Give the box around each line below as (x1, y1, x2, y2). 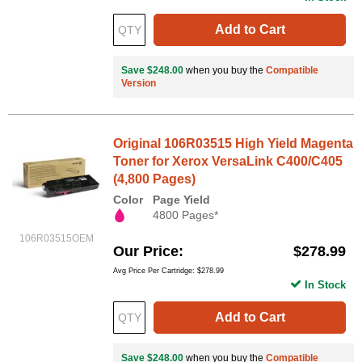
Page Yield (153, 193, 210, 207)
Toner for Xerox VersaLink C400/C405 (113, 154, 343, 169)
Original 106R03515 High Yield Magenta (113, 137, 353, 151)
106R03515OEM (19, 233, 94, 245)
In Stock (305, 278, 346, 291)
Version (121, 78, 156, 90)
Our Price (113, 242, 179, 259)
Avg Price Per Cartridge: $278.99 (113, 266, 224, 275)
